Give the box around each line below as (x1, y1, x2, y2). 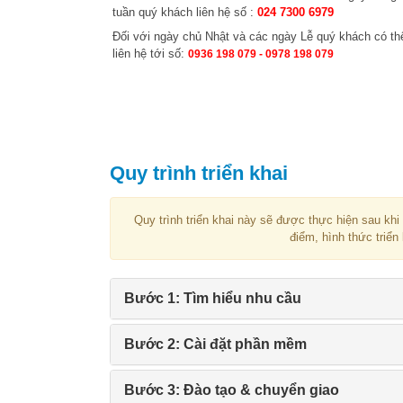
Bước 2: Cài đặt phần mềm (124, 336, 307, 353)
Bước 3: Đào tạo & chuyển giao (124, 382, 339, 399)
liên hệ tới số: (112, 47, 188, 61)
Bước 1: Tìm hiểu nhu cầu (124, 291, 301, 307)
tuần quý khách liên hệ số (112, 5, 250, 20)
